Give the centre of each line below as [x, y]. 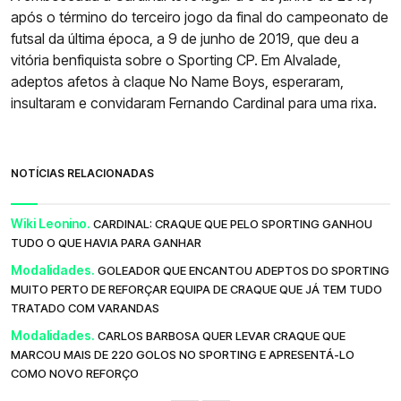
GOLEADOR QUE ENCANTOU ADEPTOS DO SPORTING [243, 271]
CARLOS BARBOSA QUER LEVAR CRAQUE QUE [222, 336]
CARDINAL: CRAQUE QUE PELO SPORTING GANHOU [233, 224]
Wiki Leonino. [51, 224]
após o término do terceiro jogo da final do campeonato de [200, 17]
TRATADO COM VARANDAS [85, 308]
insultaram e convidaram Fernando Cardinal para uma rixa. [194, 103]
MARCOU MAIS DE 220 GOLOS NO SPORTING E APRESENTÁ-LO [183, 355]
